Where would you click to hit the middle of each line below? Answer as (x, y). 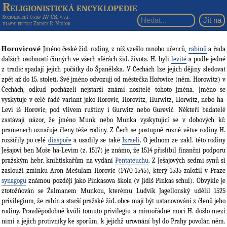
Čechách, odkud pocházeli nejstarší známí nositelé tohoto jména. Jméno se (113, 90)
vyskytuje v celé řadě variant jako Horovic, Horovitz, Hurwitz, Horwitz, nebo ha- (113, 100)
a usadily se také (97, 140)
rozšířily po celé (25, 140)
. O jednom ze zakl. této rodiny (183, 140)
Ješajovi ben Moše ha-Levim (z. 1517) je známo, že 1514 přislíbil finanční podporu (113, 150)
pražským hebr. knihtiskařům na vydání (58, 161)
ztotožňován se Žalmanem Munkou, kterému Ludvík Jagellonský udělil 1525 (113, 191)
